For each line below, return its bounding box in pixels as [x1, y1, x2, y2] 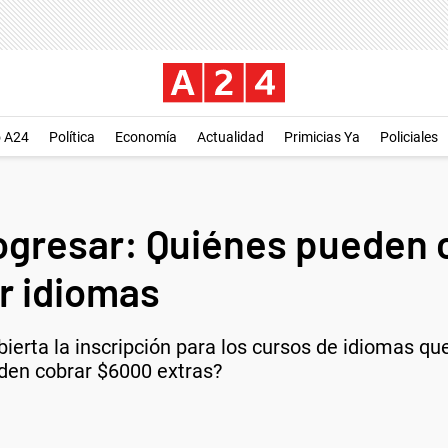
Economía [115, 129, 177, 145]
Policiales [380, 129, 438, 145]
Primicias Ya [284, 129, 360, 145]
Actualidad [197, 129, 264, 145]
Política [49, 129, 95, 145]
